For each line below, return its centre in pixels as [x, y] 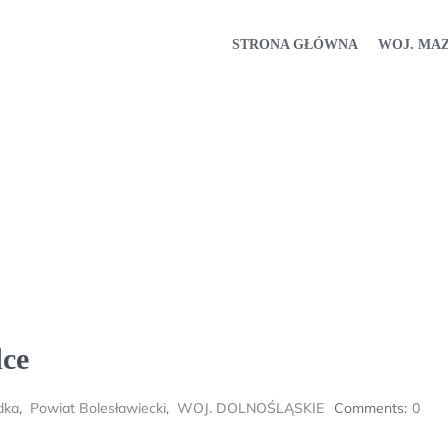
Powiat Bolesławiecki [98, 408]
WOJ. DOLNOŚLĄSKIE [250, 408]
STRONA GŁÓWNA [295, 44]
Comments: [370, 408]
